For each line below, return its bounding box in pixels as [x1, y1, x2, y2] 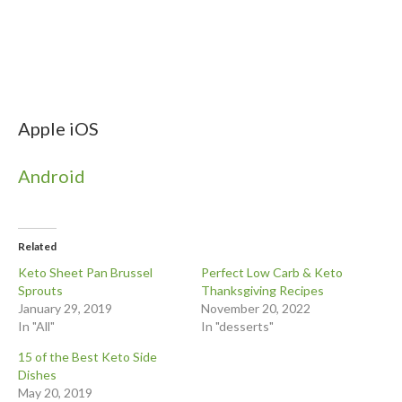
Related [18, 240, 57, 254]
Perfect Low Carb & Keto [201, 265, 343, 281]
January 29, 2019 [18, 301, 112, 317]
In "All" [18, 319, 55, 335]
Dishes [18, 367, 57, 383]
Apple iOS [18, 118, 99, 140]
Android [18, 165, 85, 188]
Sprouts [18, 283, 63, 299]
